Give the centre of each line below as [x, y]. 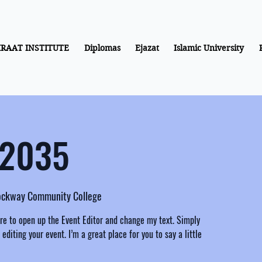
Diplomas [102, 48]
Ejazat [147, 48]
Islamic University [209, 48]
